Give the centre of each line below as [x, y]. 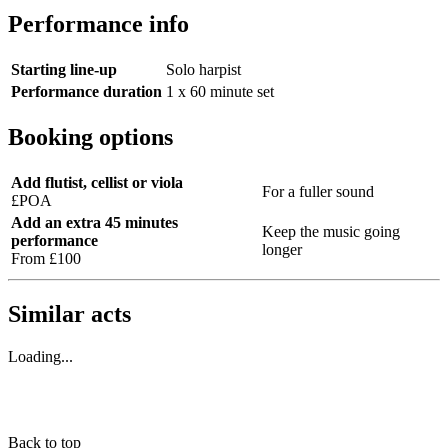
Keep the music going [331, 231]
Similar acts [69, 313]
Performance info [98, 24]
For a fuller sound [318, 191]
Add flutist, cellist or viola [97, 182]
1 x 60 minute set [220, 92]
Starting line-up [64, 70]
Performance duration [86, 92]
